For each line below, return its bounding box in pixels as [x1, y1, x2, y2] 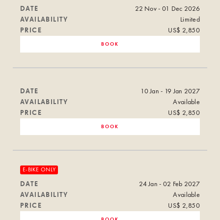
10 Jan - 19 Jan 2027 [140, 87, 200, 95]
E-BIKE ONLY [23, 166, 56, 173]
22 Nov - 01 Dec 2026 [135, 5, 200, 12]
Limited [180, 16, 200, 23]
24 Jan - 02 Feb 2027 [139, 180, 200, 188]
